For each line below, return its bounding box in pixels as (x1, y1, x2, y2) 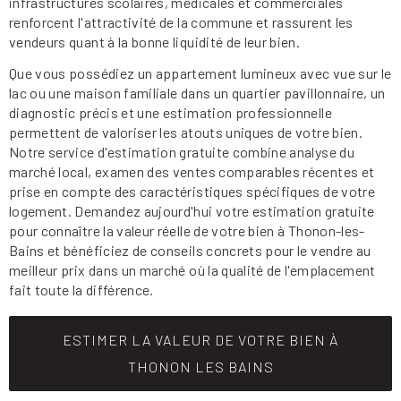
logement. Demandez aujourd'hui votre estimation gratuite (9, 201, 375, 219)
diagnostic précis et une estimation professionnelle (9, 103, 332, 121)
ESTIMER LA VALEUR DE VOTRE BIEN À (63, 330, 338, 348)
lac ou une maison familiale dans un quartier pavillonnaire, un (9, 83, 386, 101)
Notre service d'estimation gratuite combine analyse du (9, 142, 354, 160)
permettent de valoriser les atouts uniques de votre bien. (9, 123, 363, 141)
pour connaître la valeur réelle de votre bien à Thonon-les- (9, 221, 365, 239)
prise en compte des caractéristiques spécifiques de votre (9, 182, 375, 200)
